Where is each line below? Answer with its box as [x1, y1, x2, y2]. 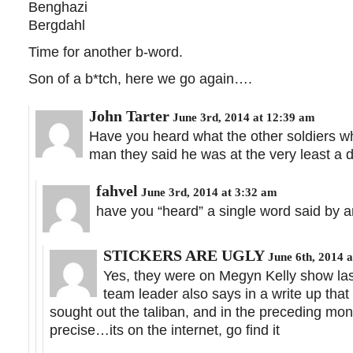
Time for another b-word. [28, 44, 183, 61]
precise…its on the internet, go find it [50, 322, 280, 339]
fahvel [96, 182, 138, 200]
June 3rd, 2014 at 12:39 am [169, 110, 315, 124]
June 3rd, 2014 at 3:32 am [138, 185, 277, 199]
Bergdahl [28, 17, 85, 34]
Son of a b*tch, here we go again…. [28, 71, 252, 87]
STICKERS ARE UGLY [103, 247, 265, 265]
